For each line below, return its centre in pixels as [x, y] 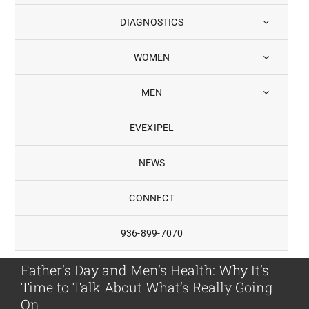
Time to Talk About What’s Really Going [147, 287]
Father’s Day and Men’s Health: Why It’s [145, 270]
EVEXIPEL [152, 128]
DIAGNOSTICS [152, 22]
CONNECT [152, 198]
